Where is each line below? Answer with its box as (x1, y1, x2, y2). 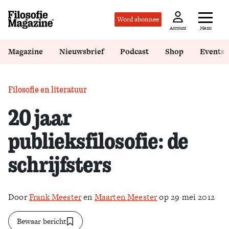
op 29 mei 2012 (157, 191, 215, 203)
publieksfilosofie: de (8, 125, 189, 154)
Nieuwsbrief (59, 46, 104, 57)
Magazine (8, 46, 43, 57)
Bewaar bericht (17, 216, 66, 226)
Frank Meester (29, 191, 82, 203)
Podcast (120, 46, 149, 57)
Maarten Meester (94, 191, 157, 203)
